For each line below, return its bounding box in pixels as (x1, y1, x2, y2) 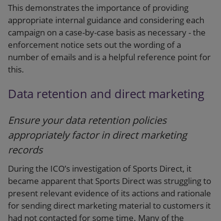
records (8, 143, 43, 157)
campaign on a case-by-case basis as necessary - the (8, 26, 206, 38)
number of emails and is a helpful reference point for (8, 51, 211, 63)
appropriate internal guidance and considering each (8, 14, 204, 26)
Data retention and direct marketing (8, 85, 204, 102)
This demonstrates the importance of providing (8, 1, 188, 13)
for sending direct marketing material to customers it (8, 200, 211, 212)
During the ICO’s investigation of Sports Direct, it (8, 163, 191, 175)
